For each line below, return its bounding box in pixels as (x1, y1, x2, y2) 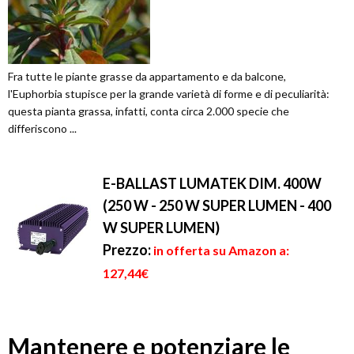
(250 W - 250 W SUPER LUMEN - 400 (103, 197, 331, 215)
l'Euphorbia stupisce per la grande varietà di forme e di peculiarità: (8, 87, 330, 101)
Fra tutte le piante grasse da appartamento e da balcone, (8, 70, 286, 84)
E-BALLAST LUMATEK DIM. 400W (103, 175, 322, 193)
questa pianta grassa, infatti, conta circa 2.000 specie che (8, 104, 289, 119)
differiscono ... (8, 122, 77, 136)
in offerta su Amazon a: (153, 243, 289, 258)
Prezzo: (103, 241, 151, 259)
